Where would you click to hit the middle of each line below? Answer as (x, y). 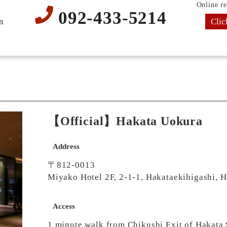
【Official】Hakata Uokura (125, 121)
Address (66, 146)
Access (64, 206)
